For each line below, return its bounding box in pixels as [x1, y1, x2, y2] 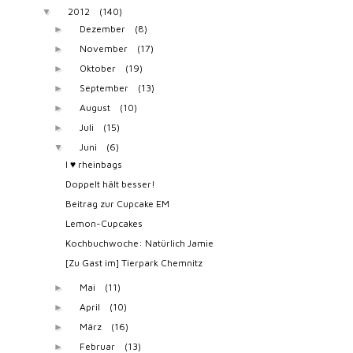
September [79, 81, 128, 94]
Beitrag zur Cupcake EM [65, 197, 170, 210]
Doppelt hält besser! [65, 177, 156, 190]
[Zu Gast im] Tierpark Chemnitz [65, 256, 203, 269]
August [79, 101, 110, 113]
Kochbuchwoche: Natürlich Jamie [65, 236, 214, 249]
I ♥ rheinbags [65, 158, 123, 170]
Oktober [79, 61, 116, 74]
